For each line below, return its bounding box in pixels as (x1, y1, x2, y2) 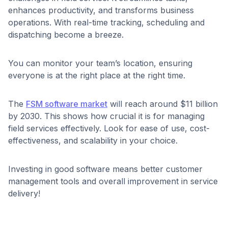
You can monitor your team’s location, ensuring (8, 58, 192, 68)
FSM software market (26, 98, 107, 109)
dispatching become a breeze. (8, 29, 124, 40)
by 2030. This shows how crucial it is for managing (8, 110, 205, 121)
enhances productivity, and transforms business (8, 5, 194, 15)
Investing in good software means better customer (8, 163, 203, 174)
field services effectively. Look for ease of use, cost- (8, 123, 210, 133)
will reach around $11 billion (107, 98, 218, 109)
